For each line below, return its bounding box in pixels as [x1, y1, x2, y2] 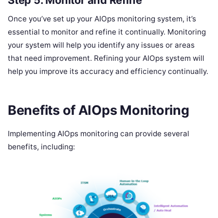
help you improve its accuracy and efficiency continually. [8, 67, 208, 76]
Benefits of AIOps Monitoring [8, 102, 189, 118]
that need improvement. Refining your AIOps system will [8, 54, 204, 63]
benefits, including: [8, 142, 75, 152]
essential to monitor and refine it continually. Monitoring [8, 27, 206, 37]
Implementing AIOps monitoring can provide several [8, 129, 189, 139]
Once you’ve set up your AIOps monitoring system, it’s [8, 14, 196, 24]
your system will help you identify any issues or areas [8, 40, 195, 50]
